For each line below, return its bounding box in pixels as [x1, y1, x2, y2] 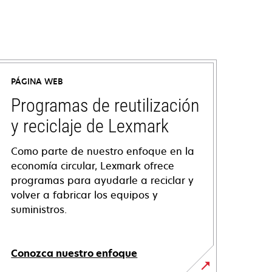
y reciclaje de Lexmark [11, 115, 169, 137]
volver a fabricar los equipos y [11, 188, 158, 202]
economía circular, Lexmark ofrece [11, 159, 175, 172]
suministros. [11, 203, 67, 216]
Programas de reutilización [11, 95, 200, 116]
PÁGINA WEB [11, 76, 64, 87]
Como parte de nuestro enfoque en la [11, 144, 195, 158]
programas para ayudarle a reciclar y [11, 174, 194, 187]
